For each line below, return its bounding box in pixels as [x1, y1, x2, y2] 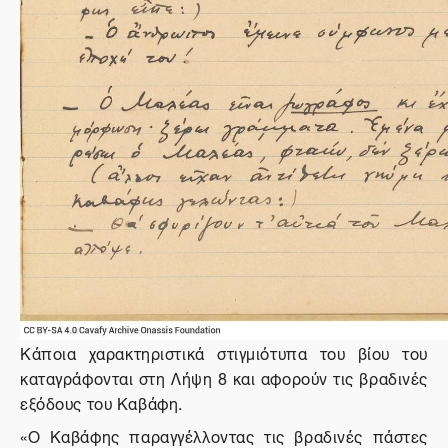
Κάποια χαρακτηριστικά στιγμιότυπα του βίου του [20, 337, 428, 367]
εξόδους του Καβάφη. [20, 387, 183, 417]
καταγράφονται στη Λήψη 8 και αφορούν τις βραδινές [20, 362, 428, 392]
